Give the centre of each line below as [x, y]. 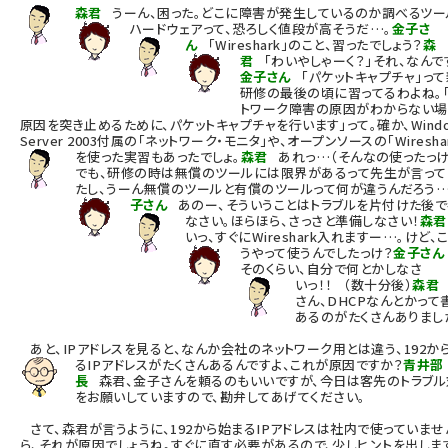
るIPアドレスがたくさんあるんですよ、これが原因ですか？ [239, 364]
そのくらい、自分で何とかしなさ [331, 268]
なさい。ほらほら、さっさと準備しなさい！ [302, 220]
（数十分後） [372, 284]
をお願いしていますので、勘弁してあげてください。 [220, 396]
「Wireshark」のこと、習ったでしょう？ [310, 44]
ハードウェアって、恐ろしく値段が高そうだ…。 [261, 28]
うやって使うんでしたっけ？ [317, 252]
